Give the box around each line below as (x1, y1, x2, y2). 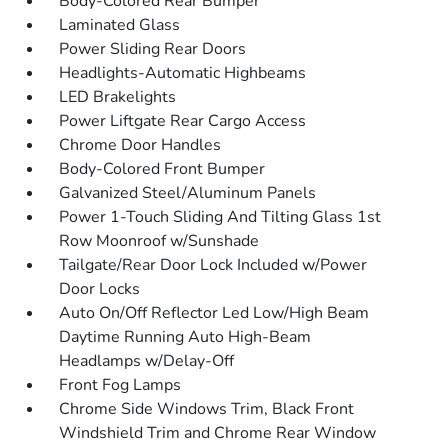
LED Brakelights (59, 86, 177, 108)
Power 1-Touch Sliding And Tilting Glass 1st (59, 206, 382, 228)
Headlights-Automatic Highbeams (59, 62, 307, 84)
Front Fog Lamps (59, 374, 182, 396)
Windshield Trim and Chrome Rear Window (59, 422, 377, 444)
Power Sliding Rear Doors (59, 38, 247, 60)
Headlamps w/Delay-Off (59, 350, 235, 372)
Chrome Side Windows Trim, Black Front (59, 398, 355, 420)
